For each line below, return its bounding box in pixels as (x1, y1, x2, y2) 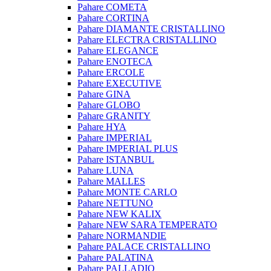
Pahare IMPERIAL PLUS (77, 143, 178, 154)
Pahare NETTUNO (77, 198, 153, 208)
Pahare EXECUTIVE (77, 78, 162, 88)
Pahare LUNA (77, 165, 134, 175)
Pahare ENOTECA (77, 56, 152, 67)
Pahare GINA (77, 89, 131, 99)
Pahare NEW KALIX (77, 209, 162, 219)
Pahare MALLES (77, 176, 145, 186)
